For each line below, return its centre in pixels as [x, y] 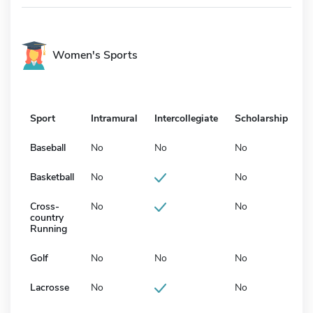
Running [49, 228]
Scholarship [261, 118]
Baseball [48, 147]
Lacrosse [50, 287]
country [47, 217]
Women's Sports [95, 55]
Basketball [52, 177]
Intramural [114, 118]
